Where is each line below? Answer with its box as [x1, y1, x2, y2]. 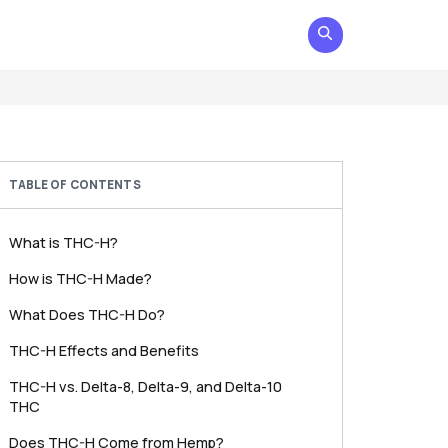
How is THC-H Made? [8, 269, 152, 288]
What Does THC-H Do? [8, 305, 165, 324]
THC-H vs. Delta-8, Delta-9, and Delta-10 [8, 377, 282, 396]
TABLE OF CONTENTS [8, 176, 141, 193]
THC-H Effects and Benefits [8, 341, 199, 360]
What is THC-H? [8, 233, 118, 252]
